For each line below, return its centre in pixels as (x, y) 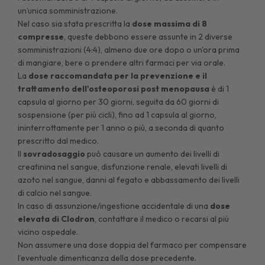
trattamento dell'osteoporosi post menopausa (114, 88)
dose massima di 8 (170, 23)
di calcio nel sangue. (55, 193)
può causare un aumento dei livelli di (153, 153)
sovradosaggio (54, 153)
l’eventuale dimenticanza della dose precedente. (108, 258)
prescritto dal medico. (59, 140)
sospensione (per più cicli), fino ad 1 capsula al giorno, (117, 114)
